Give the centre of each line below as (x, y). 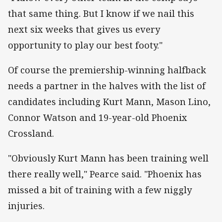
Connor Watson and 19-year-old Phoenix (98, 117)
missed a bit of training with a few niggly (100, 190)
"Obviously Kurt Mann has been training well (108, 158)
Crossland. (31, 133)
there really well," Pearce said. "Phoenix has (105, 174)
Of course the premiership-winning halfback (107, 70)
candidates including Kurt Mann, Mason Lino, (109, 101)
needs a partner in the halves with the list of (107, 85)
